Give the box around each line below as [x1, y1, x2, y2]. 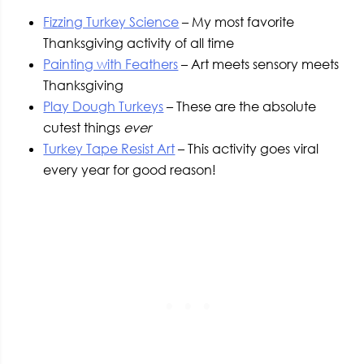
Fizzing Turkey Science [43, 13, 180, 30]
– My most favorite [179, 13, 295, 30]
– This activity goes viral [175, 140, 319, 157]
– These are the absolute [163, 97, 317, 115]
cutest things [43, 119, 124, 136]
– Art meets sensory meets [178, 55, 340, 72]
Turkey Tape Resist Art [43, 140, 175, 157]
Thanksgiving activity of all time [43, 34, 235, 51]
